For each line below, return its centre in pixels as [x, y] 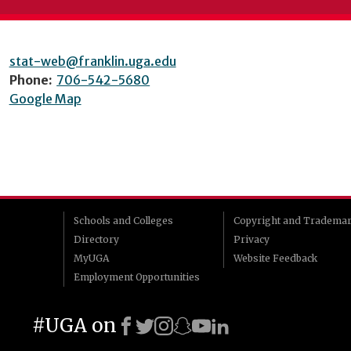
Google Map [45, 99]
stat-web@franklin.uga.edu [92, 61]
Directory [96, 239]
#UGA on [74, 326]
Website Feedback [275, 258]
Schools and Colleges [123, 221]
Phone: [31, 80]
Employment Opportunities [137, 277]
